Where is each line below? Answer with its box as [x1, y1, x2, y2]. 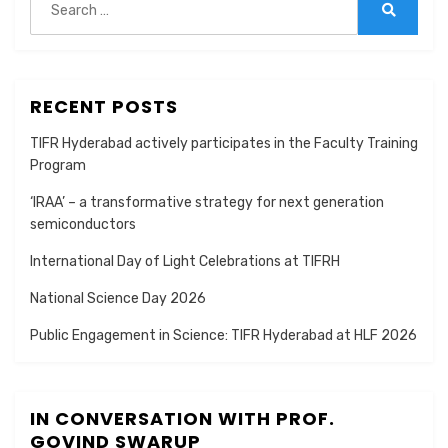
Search [387, 17, 433, 35]
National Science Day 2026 [30, 290, 206, 308]
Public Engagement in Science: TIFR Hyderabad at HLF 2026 [30, 327, 417, 345]
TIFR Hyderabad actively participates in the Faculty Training [30, 135, 418, 153]
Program [30, 157, 89, 175]
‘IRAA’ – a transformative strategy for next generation [30, 194, 384, 212]
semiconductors [30, 216, 136, 234]
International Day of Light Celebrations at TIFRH [30, 253, 340, 271]
